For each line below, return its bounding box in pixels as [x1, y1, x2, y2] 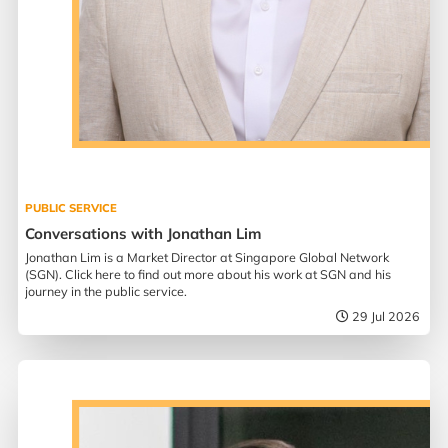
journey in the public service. [25, 283, 188, 300]
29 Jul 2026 [352, 308, 421, 325]
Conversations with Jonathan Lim [25, 224, 262, 244]
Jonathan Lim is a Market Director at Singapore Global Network [25, 249, 390, 266]
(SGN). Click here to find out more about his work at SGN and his [25, 266, 392, 283]
